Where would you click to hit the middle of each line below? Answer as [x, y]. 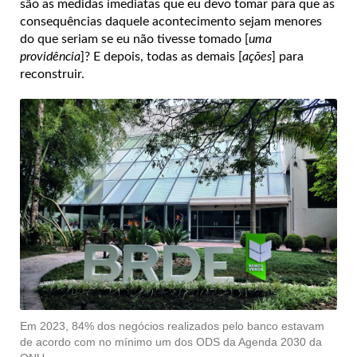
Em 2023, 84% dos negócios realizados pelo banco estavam [172, 326]
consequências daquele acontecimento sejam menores [171, 21]
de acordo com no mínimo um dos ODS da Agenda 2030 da [171, 342]
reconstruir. [52, 74]
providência [50, 56]
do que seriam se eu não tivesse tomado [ [134, 39]
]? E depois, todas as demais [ [161, 56]
